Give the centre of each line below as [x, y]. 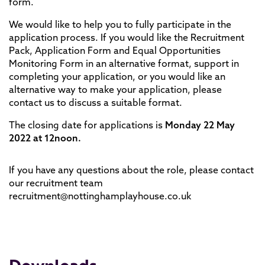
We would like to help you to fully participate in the [120, 24]
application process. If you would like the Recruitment [127, 37]
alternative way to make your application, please [115, 89]
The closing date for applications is [87, 125]
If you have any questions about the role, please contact [131, 170]
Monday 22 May [200, 125]
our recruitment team [56, 183]
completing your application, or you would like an [117, 76]
